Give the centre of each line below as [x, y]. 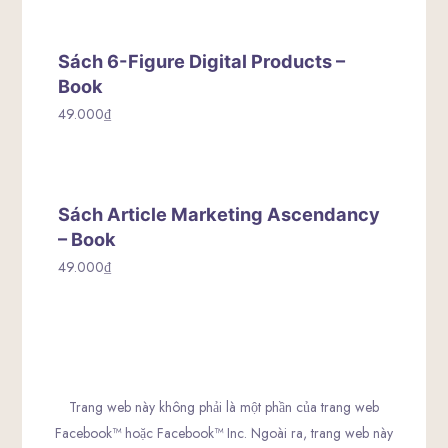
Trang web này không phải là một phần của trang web [224, 406]
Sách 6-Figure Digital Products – [202, 60]
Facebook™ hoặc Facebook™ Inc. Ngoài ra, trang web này [224, 432]
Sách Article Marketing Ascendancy [219, 214]
